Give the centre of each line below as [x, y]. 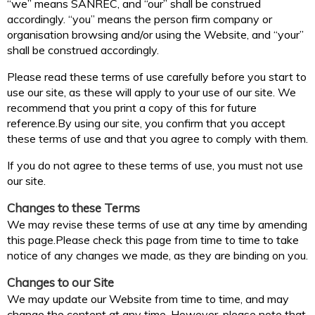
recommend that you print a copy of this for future [132, 108]
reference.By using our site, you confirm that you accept [146, 123]
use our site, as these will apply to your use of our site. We [152, 92]
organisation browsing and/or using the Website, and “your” [155, 35]
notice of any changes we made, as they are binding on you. [157, 256]
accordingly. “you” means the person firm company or [140, 19]
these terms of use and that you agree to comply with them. [157, 139]
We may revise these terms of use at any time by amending [157, 225]
